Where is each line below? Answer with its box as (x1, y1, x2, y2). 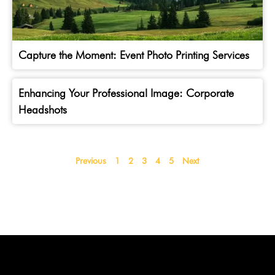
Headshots (18, 103, 67, 117)
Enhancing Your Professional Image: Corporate (18, 87, 234, 100)
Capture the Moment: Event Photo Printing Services (18, 48, 249, 62)
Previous (76, 156, 106, 166)
